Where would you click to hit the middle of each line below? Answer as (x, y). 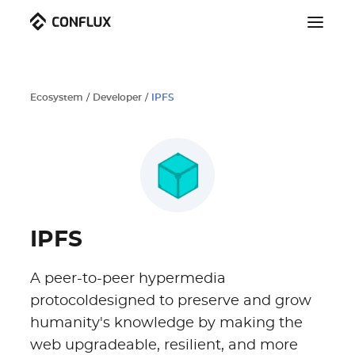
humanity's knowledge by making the (166, 323)
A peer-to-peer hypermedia (128, 279)
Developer (117, 97)
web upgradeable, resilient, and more (164, 345)
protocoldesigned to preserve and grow (171, 301)
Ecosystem (57, 97)
